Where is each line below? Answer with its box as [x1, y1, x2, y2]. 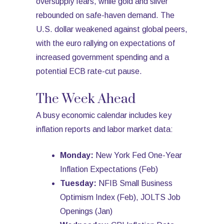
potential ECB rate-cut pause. [36, 67, 142, 75]
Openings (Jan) [60, 207, 112, 215]
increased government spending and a [36, 53, 169, 61]
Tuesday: [60, 179, 98, 187]
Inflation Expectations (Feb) [60, 165, 158, 173]
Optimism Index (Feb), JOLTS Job [60, 193, 180, 201]
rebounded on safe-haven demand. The [36, 11, 174, 19]
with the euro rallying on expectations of [36, 39, 175, 47]
